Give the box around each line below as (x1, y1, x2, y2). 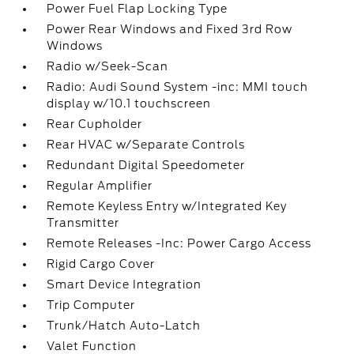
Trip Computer (47, 299, 136, 311)
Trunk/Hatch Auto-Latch (47, 319, 201, 332)
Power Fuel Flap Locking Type (47, 2, 228, 15)
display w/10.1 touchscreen (47, 97, 212, 110)
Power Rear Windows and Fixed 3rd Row (47, 23, 293, 36)
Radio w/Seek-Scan (47, 60, 169, 73)
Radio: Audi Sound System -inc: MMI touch (47, 81, 309, 93)
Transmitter (47, 217, 120, 229)
